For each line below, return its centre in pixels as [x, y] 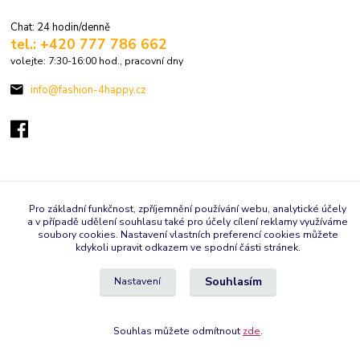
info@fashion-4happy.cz [88, 90]
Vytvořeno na [130, 204]
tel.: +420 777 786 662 [89, 44]
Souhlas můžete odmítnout [178, 331]
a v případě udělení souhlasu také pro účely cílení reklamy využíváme [188, 222]
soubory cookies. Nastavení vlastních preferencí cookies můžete [188, 235]
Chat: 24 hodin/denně [61, 27]
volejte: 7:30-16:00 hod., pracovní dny [97, 61]
